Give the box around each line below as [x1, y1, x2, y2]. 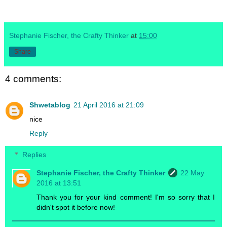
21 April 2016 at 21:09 [73, 101, 144, 109]
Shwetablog [29, 101, 70, 109]
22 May [180, 168, 205, 177]
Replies [22, 150, 47, 159]
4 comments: [5, 73, 61, 84]
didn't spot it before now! [36, 203, 116, 211]
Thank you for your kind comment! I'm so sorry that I [36, 193, 215, 201]
